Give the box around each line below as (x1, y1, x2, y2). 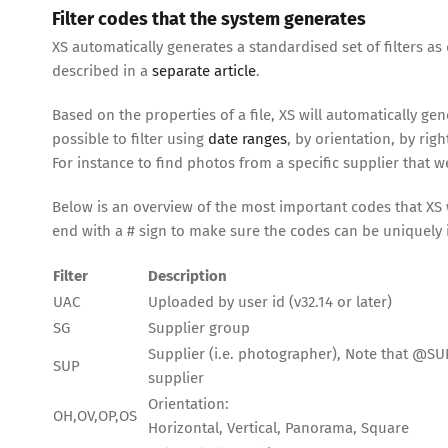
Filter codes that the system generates (52, 7, 366, 30)
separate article (152, 62, 256, 81)
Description (148, 267, 227, 286)
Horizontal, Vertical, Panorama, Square (148, 419, 409, 438)
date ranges (208, 130, 287, 149)
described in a (52, 62, 152, 81)
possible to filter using (52, 130, 208, 149)
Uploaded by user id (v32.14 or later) (148, 293, 392, 312)
